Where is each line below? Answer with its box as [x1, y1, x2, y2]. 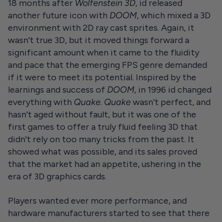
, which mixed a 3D [137, 9, 211, 21]
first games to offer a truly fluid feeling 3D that [8, 121, 198, 132]
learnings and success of [8, 84, 107, 95]
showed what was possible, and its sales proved [8, 146, 197, 157]
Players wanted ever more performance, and [8, 195, 187, 206]
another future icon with [8, 9, 110, 21]
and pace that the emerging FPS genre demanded [8, 59, 207, 70]
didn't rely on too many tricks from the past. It [8, 133, 194, 145]
